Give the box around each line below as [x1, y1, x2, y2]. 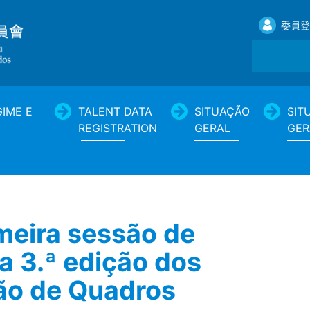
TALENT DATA [78, 104, 153, 118]
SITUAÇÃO [194, 104, 250, 118]
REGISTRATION [78, 121, 158, 135]
